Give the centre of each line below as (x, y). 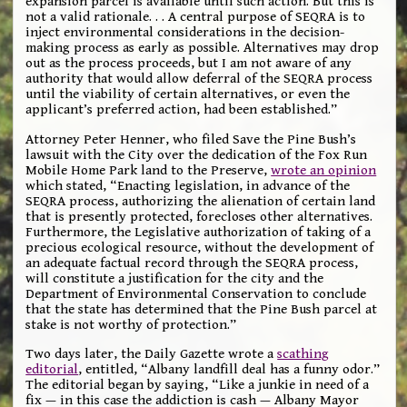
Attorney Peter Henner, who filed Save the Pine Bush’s (191, 139)
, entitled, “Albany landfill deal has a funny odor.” (229, 370)
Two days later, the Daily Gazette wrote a (152, 354)
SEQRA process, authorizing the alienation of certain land (201, 201)
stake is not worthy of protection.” (131, 324)
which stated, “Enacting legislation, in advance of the (188, 185)
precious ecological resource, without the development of (200, 247)
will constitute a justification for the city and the (175, 278)
